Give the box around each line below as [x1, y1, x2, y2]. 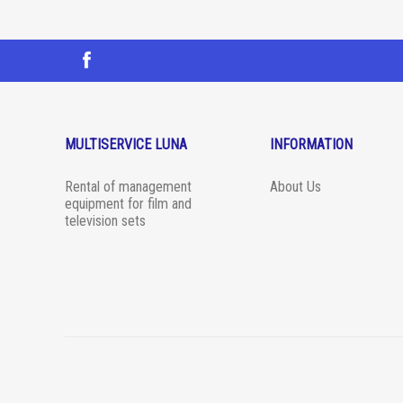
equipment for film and [65, 195, 192, 213]
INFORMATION [270, 136, 353, 154]
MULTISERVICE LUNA [65, 136, 187, 154]
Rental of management [65, 178, 192, 196]
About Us [270, 178, 321, 196]
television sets [65, 212, 146, 230]
